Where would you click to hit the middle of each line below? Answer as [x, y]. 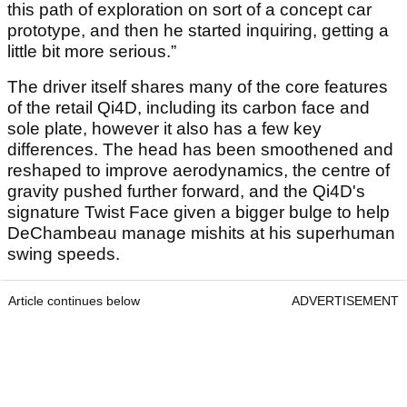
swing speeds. [64, 254]
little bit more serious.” [92, 52]
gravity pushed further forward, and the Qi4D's [186, 192]
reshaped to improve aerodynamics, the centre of [199, 171]
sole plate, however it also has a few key [164, 129]
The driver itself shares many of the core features [198, 87]
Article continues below [74, 301]
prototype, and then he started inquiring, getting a [198, 31]
